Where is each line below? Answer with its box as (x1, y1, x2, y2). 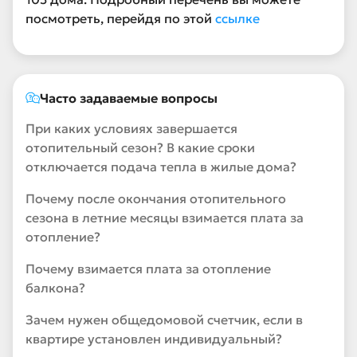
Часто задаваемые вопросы (40, 90, 218, 106)
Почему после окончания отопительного (25, 190, 286, 206)
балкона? (25, 280, 85, 296)
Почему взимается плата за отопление (25, 261, 271, 277)
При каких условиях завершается (25, 120, 237, 136)
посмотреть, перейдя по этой (25, 10, 215, 26)
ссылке (215, 10, 260, 26)
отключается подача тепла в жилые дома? (25, 159, 296, 175)
